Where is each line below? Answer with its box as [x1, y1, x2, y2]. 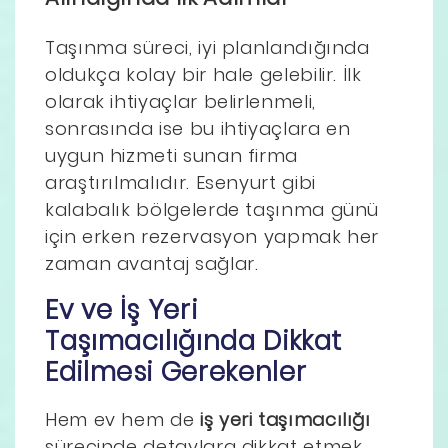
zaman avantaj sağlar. [45, 250, 259, 276]
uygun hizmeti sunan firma [45, 142, 298, 168]
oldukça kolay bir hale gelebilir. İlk [45, 61, 362, 87]
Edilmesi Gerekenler [45, 353, 307, 390]
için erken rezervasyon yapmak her [45, 223, 380, 249]
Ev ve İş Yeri [45, 291, 198, 328]
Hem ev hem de [45, 406, 200, 432]
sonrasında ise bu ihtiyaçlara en [45, 115, 351, 141]
